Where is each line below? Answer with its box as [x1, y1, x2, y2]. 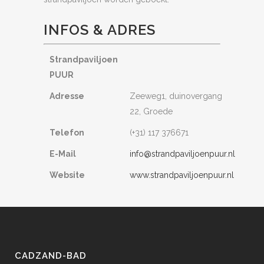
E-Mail [49, 149, 76, 159]
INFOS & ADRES [44, 21, 156, 38]
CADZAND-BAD [15, 250, 87, 261]
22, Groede [130, 107, 173, 116]
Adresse [49, 91, 84, 101]
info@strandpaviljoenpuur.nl [130, 149, 235, 159]
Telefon [49, 128, 84, 137]
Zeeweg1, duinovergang [130, 91, 222, 101]
